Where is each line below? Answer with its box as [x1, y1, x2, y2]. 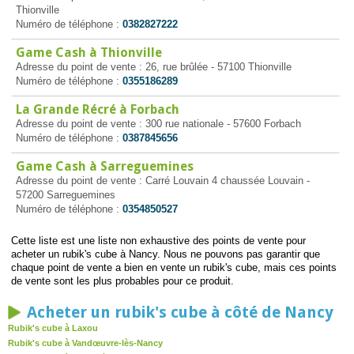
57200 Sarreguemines [15, 189, 115, 201]
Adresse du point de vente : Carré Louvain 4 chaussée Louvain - [15, 175, 310, 186]
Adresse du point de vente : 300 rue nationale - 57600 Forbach [15, 118, 301, 130]
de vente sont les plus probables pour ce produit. [10, 275, 234, 287]
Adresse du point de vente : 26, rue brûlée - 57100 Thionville [15, 61, 292, 73]
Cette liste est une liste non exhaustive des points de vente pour [10, 235, 306, 247]
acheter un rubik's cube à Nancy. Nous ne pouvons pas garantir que [10, 248, 320, 260]
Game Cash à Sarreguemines [15, 159, 194, 174]
